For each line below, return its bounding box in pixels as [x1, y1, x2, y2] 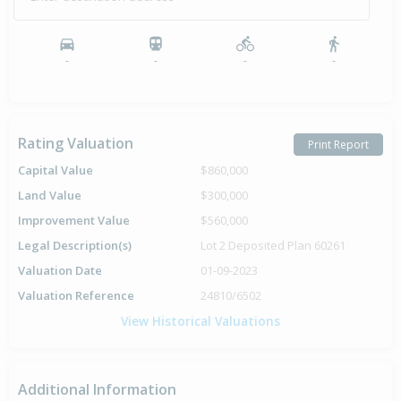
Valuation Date [18, 262, 102, 279]
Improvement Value [18, 212, 130, 229]
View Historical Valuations [121, 312, 280, 330]
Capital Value [18, 162, 93, 179]
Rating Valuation [18, 133, 133, 154]
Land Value [18, 187, 81, 204]
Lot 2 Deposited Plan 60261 [200, 237, 346, 254]
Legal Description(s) [18, 237, 132, 254]
